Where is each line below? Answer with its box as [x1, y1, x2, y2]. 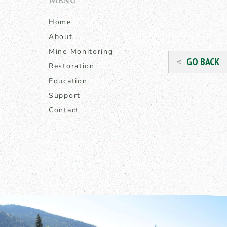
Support [49, 91, 81, 100]
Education [49, 76, 88, 86]
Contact [49, 105, 79, 115]
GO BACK [186, 55, 219, 69]
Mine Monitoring [49, 47, 113, 56]
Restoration [49, 61, 95, 71]
